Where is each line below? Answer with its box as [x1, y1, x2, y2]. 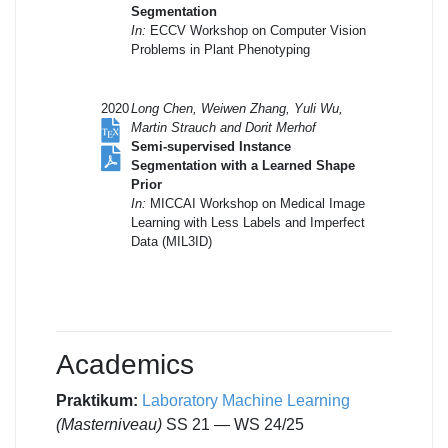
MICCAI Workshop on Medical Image [146, 195, 365, 211]
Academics [56, 348, 194, 380]
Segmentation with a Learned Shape [131, 157, 355, 173]
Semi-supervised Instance [131, 138, 291, 154]
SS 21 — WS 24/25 [162, 415, 304, 433]
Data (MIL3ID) [131, 233, 212, 249]
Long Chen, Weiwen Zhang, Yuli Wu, [131, 100, 343, 116]
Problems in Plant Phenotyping [131, 41, 310, 57]
